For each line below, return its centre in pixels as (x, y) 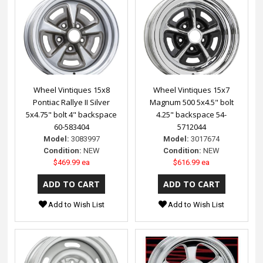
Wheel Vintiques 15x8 (71, 90)
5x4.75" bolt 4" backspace (72, 115)
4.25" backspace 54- (192, 115)
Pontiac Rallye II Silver (72, 102)
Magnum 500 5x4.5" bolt (191, 102)
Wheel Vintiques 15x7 (192, 90)
